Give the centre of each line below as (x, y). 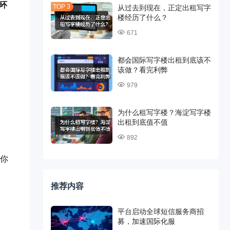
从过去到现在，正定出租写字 (164, 8)
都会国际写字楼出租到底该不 (164, 60)
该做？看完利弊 (142, 70)
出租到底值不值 (142, 122)
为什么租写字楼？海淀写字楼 (164, 112)
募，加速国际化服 (146, 221)
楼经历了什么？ (142, 17)
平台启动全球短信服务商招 (160, 212)
